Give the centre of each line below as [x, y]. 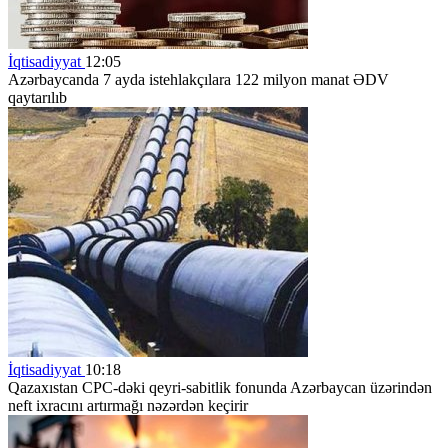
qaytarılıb [37, 97]
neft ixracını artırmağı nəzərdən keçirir [128, 405]
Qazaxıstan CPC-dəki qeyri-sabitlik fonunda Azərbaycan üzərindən [220, 387]
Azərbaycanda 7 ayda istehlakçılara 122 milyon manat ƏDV [198, 79]
